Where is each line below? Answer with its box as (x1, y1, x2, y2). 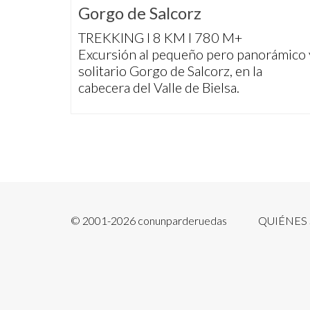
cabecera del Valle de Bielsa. (78, 79, 239, 96)
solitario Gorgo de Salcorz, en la (78, 62, 262, 80)
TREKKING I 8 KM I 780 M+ (78, 29, 242, 46)
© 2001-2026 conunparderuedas (71, 214, 227, 228)
